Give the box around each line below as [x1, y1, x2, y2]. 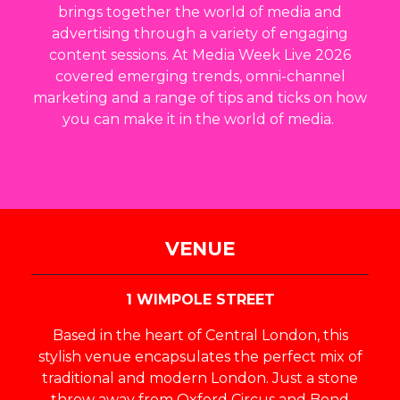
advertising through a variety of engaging [52, 25, 348, 42]
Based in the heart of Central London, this [52, 327, 348, 344]
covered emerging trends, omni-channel [54, 68, 346, 85]
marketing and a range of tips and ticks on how [33, 89, 367, 106]
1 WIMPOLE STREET [125, 291, 275, 308]
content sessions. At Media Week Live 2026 [49, 46, 351, 63]
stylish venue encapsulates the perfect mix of [37, 348, 362, 365]
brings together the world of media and [58, 4, 342, 21]
